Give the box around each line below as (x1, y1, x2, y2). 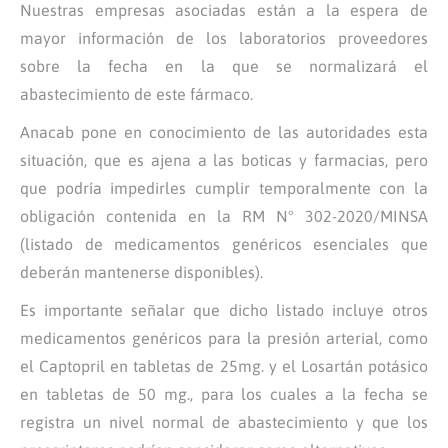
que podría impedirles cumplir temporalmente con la (20, 179, 428, 197)
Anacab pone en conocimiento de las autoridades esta (20, 123, 428, 141)
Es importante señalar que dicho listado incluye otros (20, 301, 428, 319)
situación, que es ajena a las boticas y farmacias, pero (20, 151, 428, 169)
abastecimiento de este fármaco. (20, 85, 253, 103)
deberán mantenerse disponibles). (20, 263, 263, 281)
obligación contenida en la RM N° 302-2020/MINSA (20, 207, 428, 225)
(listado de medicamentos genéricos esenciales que (20, 235, 428, 253)
